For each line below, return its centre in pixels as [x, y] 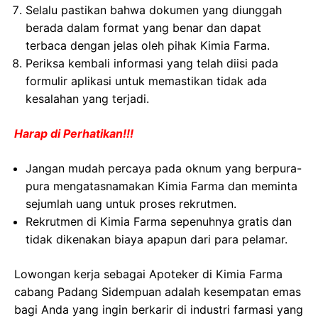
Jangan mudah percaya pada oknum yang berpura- [164, 169]
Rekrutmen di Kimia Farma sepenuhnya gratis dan [159, 222]
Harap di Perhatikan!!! [74, 134]
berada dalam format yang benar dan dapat [143, 28]
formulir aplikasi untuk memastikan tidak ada [146, 81]
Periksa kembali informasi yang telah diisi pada [152, 64]
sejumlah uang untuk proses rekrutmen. [131, 204]
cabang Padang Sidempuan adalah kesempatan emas [158, 292]
